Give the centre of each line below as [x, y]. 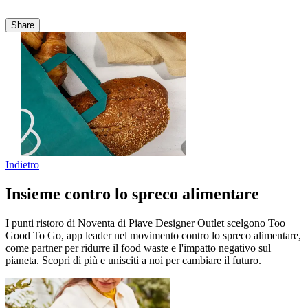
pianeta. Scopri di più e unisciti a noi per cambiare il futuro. [133, 260]
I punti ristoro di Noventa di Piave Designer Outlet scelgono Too [145, 223]
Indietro [22, 165]
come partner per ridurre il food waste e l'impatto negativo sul [138, 247]
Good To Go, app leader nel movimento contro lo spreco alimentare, [153, 235]
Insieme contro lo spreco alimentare [132, 194]
